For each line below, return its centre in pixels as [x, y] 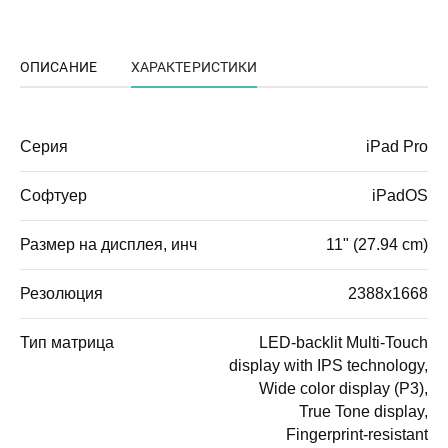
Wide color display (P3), [343, 388]
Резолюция [61, 293]
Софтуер [53, 195]
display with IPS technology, [328, 365]
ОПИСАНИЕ [58, 66]
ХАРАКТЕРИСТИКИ [194, 66]
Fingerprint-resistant [357, 434]
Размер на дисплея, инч [108, 244]
